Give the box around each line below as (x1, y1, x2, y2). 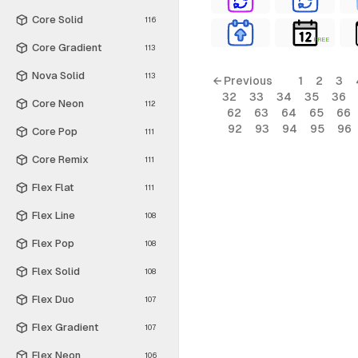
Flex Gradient (32, 320, 98, 333)
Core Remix (32, 153, 89, 165)
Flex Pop (32, 237, 74, 249)
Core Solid (32, 13, 83, 26)
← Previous (213, 74, 272, 87)
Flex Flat (32, 181, 74, 193)
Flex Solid (32, 265, 80, 277)
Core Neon (32, 97, 84, 109)
